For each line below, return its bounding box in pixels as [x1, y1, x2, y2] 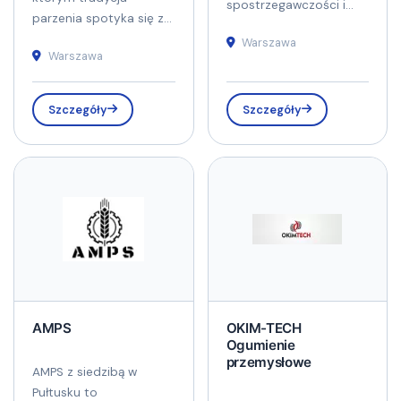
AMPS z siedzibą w [32, 364, 137, 380]
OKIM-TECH [226, 320, 302, 337]
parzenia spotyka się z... [32, 10, 172, 26]
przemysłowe [226, 354, 312, 371]
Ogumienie [226, 337, 295, 354]
